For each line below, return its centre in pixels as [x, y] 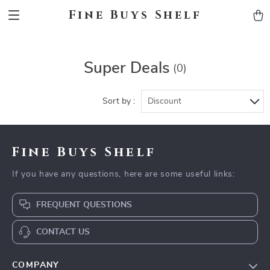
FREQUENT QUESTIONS [84, 205]
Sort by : [119, 101]
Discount [165, 101]
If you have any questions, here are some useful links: [124, 174]
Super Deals [127, 68]
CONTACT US [63, 232]
